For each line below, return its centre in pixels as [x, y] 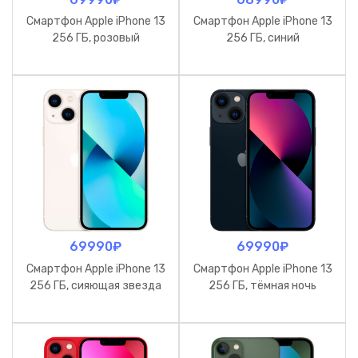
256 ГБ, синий [263, 38]
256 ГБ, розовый [95, 38]
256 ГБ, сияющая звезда [95, 285]
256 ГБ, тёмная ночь [263, 285]
